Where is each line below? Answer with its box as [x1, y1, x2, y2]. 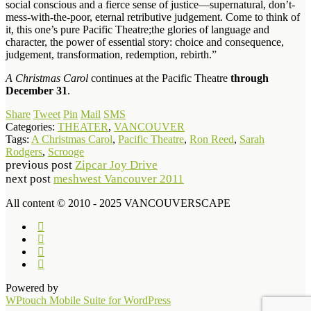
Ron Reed [190, 133, 234, 145]
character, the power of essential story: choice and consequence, [6, 35, 284, 48]
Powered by [6, 281, 58, 294]
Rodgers [6, 145, 42, 158]
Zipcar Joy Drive [75, 158, 158, 171]
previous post [6, 158, 75, 171]
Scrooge [48, 145, 84, 158]
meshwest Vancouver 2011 [53, 171, 184, 185]
